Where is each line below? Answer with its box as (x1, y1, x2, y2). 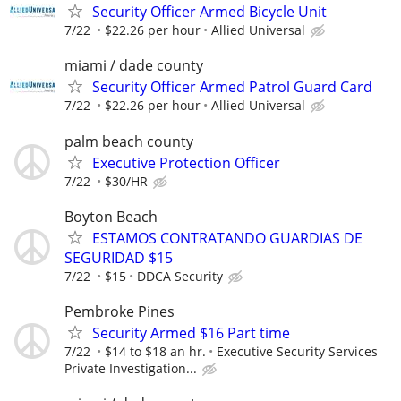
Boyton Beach (64, 206, 158, 226)
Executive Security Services (217, 342, 378, 360)
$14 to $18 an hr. (105, 342, 206, 360)
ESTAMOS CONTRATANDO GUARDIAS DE (92, 227, 363, 248)
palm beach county (64, 131, 193, 151)
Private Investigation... (64, 359, 197, 377)
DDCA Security (137, 267, 223, 285)
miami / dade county (64, 55, 203, 76)
